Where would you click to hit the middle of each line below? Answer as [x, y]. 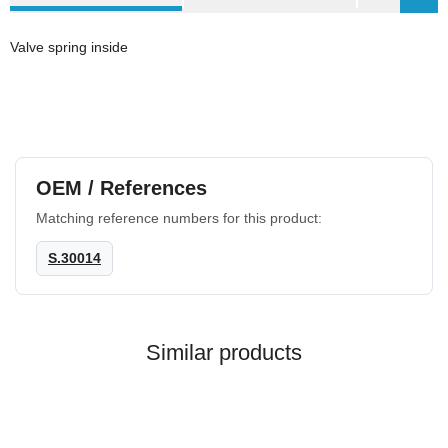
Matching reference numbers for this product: [179, 217]
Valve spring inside [69, 46]
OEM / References [121, 187]
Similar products [224, 352]
